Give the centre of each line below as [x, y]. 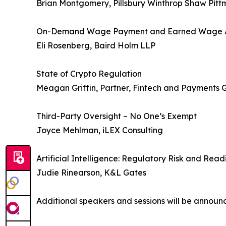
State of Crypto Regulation [89, 73]
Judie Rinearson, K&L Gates [91, 172]
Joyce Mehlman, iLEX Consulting [100, 130]
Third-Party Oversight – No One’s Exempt [117, 116]
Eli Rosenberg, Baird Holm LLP [96, 45]
